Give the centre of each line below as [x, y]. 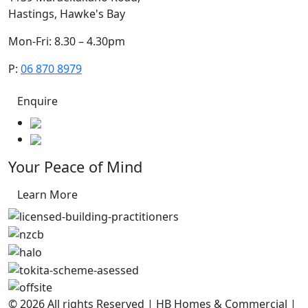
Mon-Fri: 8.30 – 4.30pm [67, 41]
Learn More [47, 194]
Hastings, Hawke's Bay [67, 13]
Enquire [37, 101]
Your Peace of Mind [75, 166]
